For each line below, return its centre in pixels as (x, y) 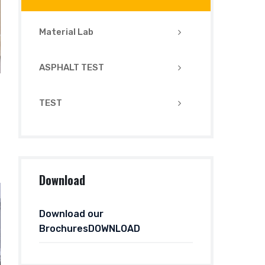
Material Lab (66, 32)
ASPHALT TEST (72, 67)
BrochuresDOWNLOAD (90, 229)
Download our (71, 214)
